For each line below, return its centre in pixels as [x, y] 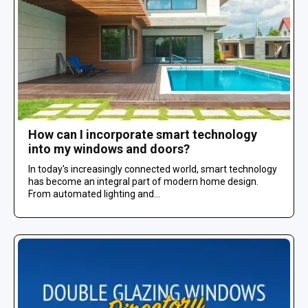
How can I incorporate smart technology [143, 134]
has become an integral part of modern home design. [143, 181]
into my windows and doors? [109, 148]
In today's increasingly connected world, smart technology [153, 169]
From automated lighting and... [94, 194]
